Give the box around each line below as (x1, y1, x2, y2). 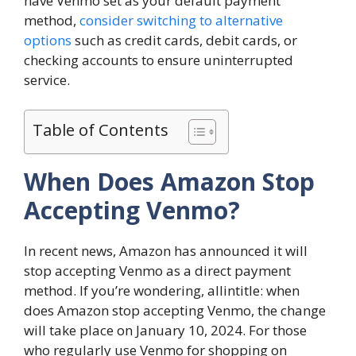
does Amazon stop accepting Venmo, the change (24, 301, 326, 320)
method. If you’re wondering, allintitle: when (24, 281, 300, 300)
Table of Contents (33, 118, 168, 141)
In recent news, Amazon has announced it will (24, 242, 308, 261)
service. (24, 70, 70, 89)
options (24, 30, 72, 49)
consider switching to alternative (79, 10, 283, 29)
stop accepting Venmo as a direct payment (24, 261, 291, 281)
